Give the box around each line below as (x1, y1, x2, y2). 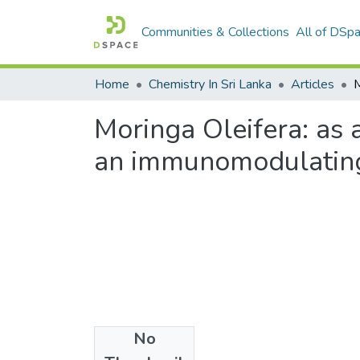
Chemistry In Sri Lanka (149, 76, 272, 93)
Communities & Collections (141, 23, 290, 41)
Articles (291, 76, 334, 93)
